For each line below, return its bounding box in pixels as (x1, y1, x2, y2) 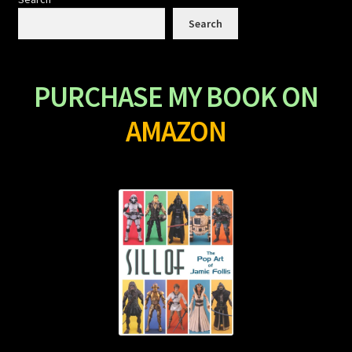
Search (188, 16, 222, 31)
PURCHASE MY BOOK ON (34, 79, 318, 115)
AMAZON (126, 113, 226, 150)
